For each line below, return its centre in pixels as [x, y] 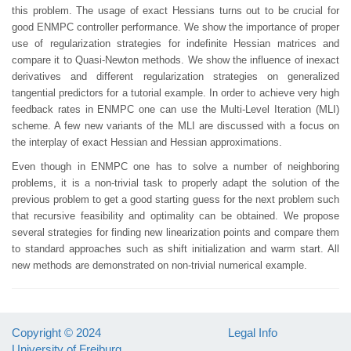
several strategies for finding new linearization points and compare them [175, 232]
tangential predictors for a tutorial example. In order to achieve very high [175, 93]
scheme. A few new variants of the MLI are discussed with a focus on [175, 126]
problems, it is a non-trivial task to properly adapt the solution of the [175, 183]
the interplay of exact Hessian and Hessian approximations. [147, 142]
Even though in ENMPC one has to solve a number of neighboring [175, 166]
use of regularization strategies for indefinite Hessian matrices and [175, 43]
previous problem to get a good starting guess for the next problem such [175, 199]
